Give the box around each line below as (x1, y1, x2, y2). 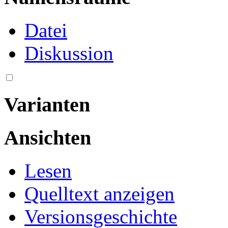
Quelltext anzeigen (24, 183, 175, 205)
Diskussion (24, 42, 113, 65)
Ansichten (4, 126, 91, 150)
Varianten (4, 93, 90, 116)
